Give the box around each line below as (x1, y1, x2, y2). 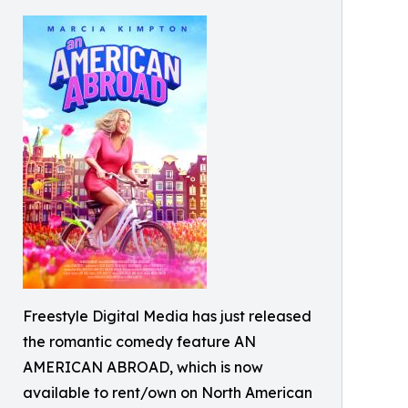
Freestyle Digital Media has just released (23, 307, 311, 325)
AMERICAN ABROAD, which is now (23, 358, 263, 376)
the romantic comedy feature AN (23, 332, 256, 351)
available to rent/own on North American (23, 383, 312, 402)
